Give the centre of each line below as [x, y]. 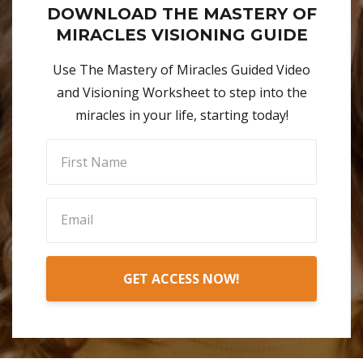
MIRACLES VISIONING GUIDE [181, 35]
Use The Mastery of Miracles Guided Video [181, 70]
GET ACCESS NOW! [181, 278]
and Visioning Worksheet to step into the [181, 93]
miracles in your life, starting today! [181, 115]
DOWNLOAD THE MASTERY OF [181, 14]
